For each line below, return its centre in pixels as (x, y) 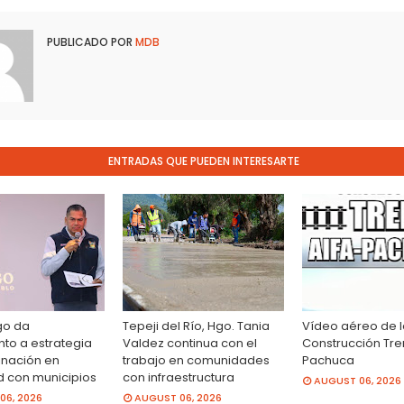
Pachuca (329, 360)
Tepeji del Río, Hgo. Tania (196, 326)
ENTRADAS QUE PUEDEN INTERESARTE (203, 161)
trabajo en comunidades (196, 360)
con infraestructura (178, 377)
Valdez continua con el (189, 343)
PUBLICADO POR (89, 42)
